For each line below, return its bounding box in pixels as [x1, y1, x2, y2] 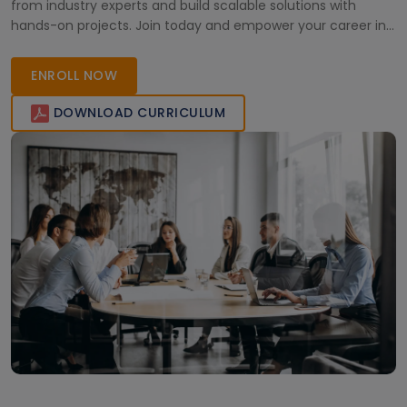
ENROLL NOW [31, 66, 117, 84]
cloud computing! [11, 36, 124, 55]
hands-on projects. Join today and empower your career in [11, 16, 386, 35]
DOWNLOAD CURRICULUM [53, 104, 225, 122]
